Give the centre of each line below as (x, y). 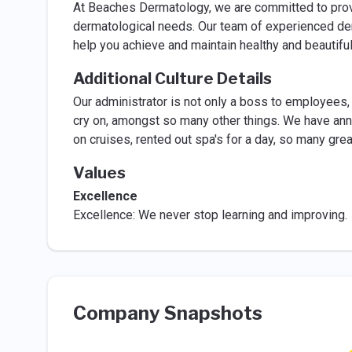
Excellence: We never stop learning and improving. (210, 215)
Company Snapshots (167, 313)
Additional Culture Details (172, 79)
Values (99, 173)
